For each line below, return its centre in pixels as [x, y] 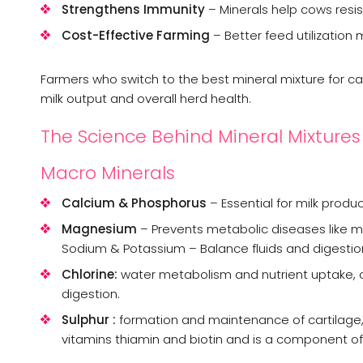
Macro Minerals [108, 173]
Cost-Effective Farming [136, 35]
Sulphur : [89, 319]
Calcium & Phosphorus [134, 203]
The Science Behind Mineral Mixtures [201, 136]
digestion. [91, 293]
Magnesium [99, 228]
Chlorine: [90, 274]
